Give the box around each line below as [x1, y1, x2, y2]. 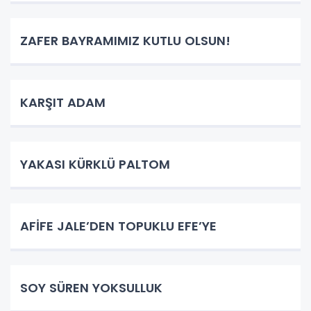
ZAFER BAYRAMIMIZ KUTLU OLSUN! [20, 31, 230, 49]
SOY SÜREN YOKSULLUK [20, 278, 162, 296]
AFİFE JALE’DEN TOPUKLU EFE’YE [20, 217, 217, 235]
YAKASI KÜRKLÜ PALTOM [20, 155, 170, 173]
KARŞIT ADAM [20, 93, 106, 111]
